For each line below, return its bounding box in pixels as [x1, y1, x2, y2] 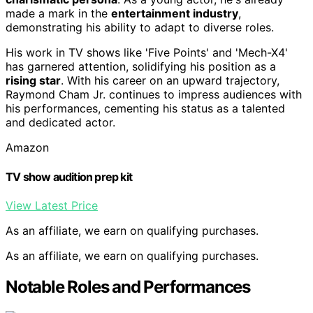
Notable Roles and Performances [6, 276, 250, 297]
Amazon [6, 140, 49, 155]
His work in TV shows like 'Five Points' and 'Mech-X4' [6, 45, 288, 60]
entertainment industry [111, 6, 238, 21]
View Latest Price [6, 198, 98, 212]
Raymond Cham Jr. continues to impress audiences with [6, 87, 302, 102]
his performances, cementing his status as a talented [6, 101, 285, 116]
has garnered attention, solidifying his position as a [6, 59, 276, 74]
